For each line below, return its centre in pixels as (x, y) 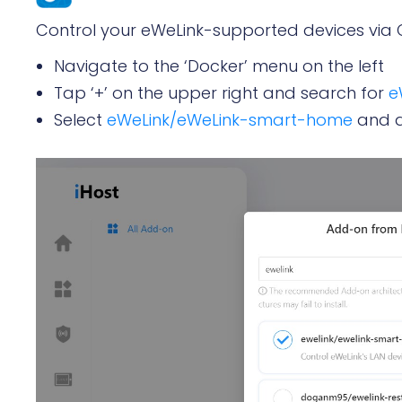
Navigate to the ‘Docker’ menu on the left (219, 66)
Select (80, 119)
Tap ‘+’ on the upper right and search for (221, 92)
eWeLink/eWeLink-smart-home (230, 119)
